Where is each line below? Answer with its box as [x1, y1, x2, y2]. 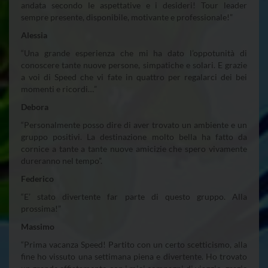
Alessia [21, 29, 47, 40]
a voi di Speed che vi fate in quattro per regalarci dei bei [21, 71, 247, 82]
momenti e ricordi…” [21, 83, 97, 94]
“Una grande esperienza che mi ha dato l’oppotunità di [21, 47, 247, 58]
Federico [21, 173, 54, 184]
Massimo [21, 221, 54, 232]
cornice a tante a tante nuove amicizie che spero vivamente [21, 143, 247, 154]
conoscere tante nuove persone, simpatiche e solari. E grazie [21, 59, 247, 70]
